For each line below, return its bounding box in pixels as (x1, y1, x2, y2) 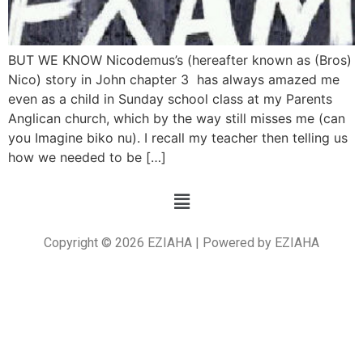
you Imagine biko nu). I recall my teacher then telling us (8, 130, 348, 147)
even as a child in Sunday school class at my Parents (8, 91, 332, 108)
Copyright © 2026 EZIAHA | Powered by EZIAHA (44, 234, 319, 250)
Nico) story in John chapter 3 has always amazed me (8, 71, 340, 88)
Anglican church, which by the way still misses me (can (8, 110, 345, 127)
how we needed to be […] (8, 149, 166, 166)
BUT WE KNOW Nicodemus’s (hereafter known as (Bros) (8, 52, 352, 69)
